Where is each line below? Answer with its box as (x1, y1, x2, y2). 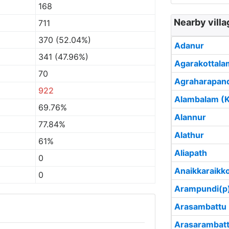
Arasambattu (174, 201, 226, 212)
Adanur (174, 40, 204, 51)
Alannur (174, 112, 206, 122)
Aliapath (174, 148, 207, 158)
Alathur (174, 130, 204, 140)
